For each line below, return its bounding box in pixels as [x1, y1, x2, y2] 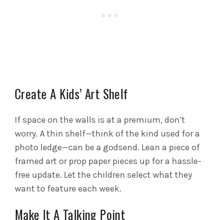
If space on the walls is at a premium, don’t [15, 114, 185, 126]
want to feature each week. [15, 183, 121, 194]
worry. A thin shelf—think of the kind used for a [15, 128, 200, 139]
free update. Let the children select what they [15, 169, 192, 181]
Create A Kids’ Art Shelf [15, 84, 128, 103]
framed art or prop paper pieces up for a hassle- [15, 156, 201, 167]
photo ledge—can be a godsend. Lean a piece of [15, 142, 200, 153]
